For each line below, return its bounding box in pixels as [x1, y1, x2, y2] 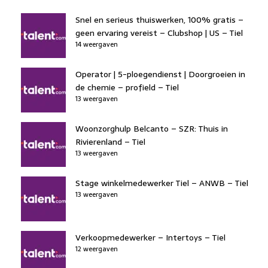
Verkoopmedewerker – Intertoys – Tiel [75, 230, 226, 244]
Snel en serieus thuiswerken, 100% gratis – [75, 13, 243, 26]
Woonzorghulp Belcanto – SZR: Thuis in [75, 121, 228, 135]
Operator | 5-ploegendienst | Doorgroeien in [75, 67, 245, 81]
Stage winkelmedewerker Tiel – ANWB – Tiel [75, 176, 248, 190]
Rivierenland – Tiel [75, 135, 145, 148]
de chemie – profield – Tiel [75, 80, 179, 94]
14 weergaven [75, 38, 118, 50]
